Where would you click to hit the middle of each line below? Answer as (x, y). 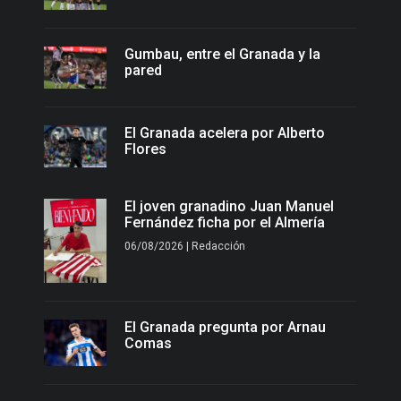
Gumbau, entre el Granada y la (222, 55)
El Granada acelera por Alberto (225, 132)
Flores (145, 149)
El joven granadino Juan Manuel (229, 207)
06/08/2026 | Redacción (185, 247)
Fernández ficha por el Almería (225, 223)
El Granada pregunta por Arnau (225, 327)
